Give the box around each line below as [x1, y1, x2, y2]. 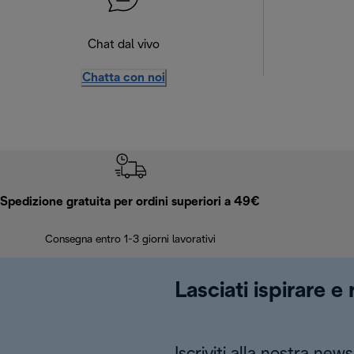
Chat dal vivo [87, 38, 160, 51]
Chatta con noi [81, 71, 165, 84]
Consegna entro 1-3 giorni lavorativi [44, 235, 216, 245]
